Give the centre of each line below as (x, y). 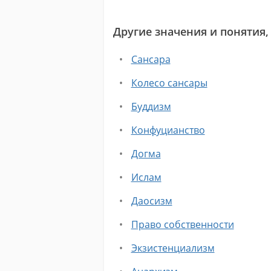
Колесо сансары (169, 83)
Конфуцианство (168, 130)
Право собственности (182, 224)
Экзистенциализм (173, 248)
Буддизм (151, 106)
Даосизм (152, 201)
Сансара (151, 59)
